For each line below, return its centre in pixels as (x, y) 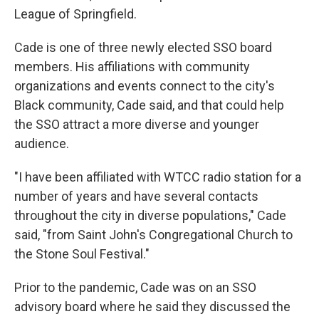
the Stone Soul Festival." (82, 254)
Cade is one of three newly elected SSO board (143, 47)
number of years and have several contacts (136, 196)
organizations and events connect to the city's (145, 86)
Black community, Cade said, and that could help (149, 105)
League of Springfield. (75, 14)
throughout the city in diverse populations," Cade (150, 215)
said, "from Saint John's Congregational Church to (153, 235)
